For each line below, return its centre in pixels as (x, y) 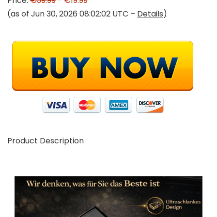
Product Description (46, 141)
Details (150, 14)
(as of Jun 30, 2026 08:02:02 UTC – (72, 14)
